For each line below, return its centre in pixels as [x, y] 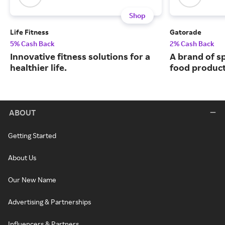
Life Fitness [29, 32]
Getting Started [32, 136]
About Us [22, 158]
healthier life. [38, 68]
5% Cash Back [32, 44]
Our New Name [32, 180]
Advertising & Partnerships [49, 202]
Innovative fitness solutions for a [80, 57]
